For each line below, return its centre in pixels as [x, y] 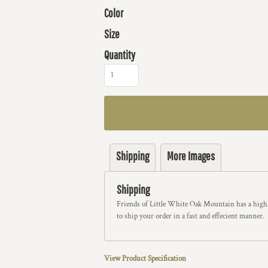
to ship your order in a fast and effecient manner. [191, 216]
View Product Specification [145, 259]
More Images [191, 156]
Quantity [120, 55]
